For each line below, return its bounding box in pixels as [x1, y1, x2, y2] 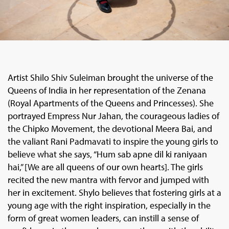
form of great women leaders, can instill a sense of [8, 212, 199, 224]
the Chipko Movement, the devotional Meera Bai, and [8, 122, 212, 134]
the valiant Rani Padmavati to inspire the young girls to [8, 135, 218, 147]
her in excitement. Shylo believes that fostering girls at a [8, 186, 221, 198]
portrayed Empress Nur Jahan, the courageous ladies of [8, 109, 219, 122]
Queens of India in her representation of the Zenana [8, 84, 206, 96]
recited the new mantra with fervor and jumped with [8, 173, 209, 186]
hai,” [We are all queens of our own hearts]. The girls [8, 161, 203, 173]
